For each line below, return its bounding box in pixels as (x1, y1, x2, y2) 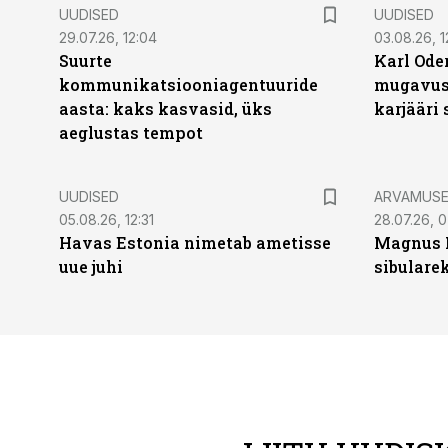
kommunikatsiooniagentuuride (59, 74, 318, 95)
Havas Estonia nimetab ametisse (59, 232, 331, 253)
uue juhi (59, 256, 123, 277)
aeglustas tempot (59, 122, 203, 143)
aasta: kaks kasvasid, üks (59, 98, 272, 119)
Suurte (59, 50, 112, 71)
